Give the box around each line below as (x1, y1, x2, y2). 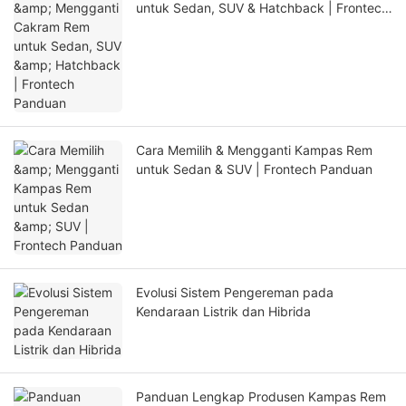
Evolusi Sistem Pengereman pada (136, 285, 333, 301)
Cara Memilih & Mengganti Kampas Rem (136, 142, 372, 159)
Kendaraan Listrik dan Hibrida (136, 304, 311, 320)
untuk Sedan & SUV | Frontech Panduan (136, 161, 372, 178)
